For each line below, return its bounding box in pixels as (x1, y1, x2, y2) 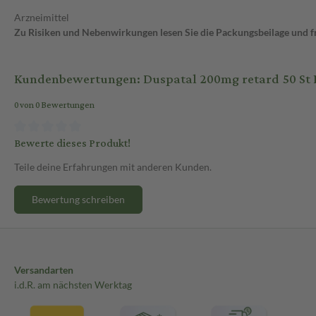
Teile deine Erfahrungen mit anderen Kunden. (14, 160, 212, 173)
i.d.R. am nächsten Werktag (14, 278, 132, 291)
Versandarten (14, 263, 73, 276)
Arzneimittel (14, 11, 69, 24)
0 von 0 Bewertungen (14, 97, 95, 114)
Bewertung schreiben (32, 193, 125, 205)
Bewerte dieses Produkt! (14, 133, 130, 154)
